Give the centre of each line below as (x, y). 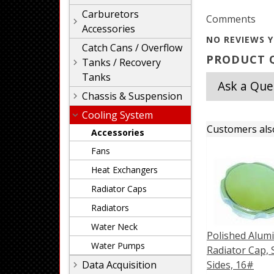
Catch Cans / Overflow (132, 48)
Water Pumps (118, 246)
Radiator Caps (119, 189)
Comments (231, 19)
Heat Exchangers (124, 170)
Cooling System (117, 115)
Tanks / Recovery (121, 62)
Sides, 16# (230, 265)
